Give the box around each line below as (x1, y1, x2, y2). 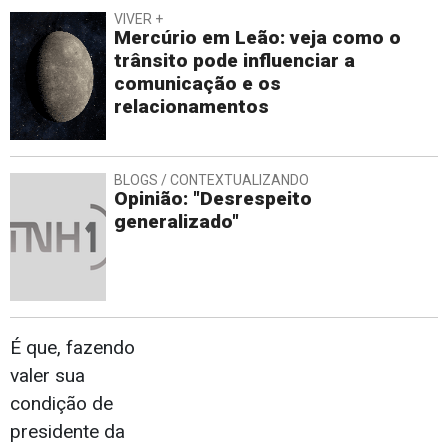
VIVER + (114, 11, 163, 28)
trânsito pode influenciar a (114, 49, 355, 73)
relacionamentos (114, 95, 269, 119)
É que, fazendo (10, 336, 135, 360)
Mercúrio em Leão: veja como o (114, 26, 401, 50)
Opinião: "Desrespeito (114, 187, 312, 211)
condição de (10, 392, 113, 416)
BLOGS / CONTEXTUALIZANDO (114, 172, 309, 189)
